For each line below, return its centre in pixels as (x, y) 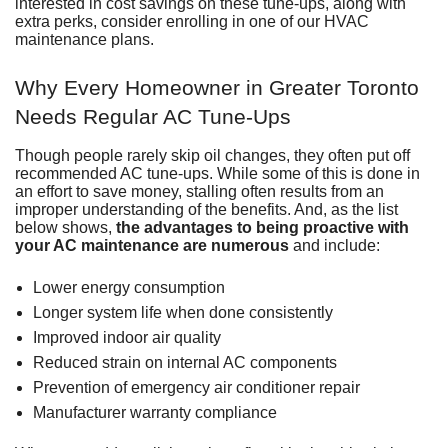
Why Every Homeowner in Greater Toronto (217, 87)
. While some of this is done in (314, 173)
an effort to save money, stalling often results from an (199, 191)
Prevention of (81, 387)
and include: (334, 245)
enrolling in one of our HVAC (267, 21)
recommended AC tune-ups (112, 173)
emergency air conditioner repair (245, 387)
